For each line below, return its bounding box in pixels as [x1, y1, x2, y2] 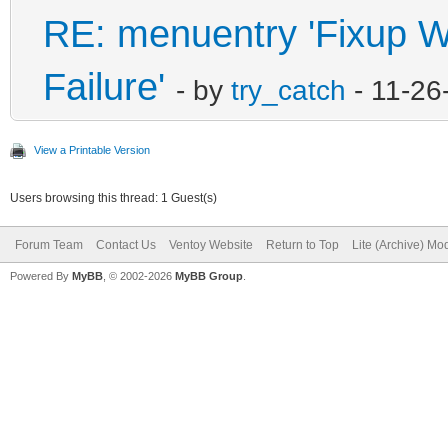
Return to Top [266, 237, 339, 252]
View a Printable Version [34, 143, 150, 156]
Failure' [43, 65, 165, 108]
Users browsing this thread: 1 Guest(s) [10, 190, 217, 205]
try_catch [231, 73, 346, 106]
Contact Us [96, 237, 156, 252]
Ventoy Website [169, 237, 253, 252]
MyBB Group [175, 269, 243, 282]
